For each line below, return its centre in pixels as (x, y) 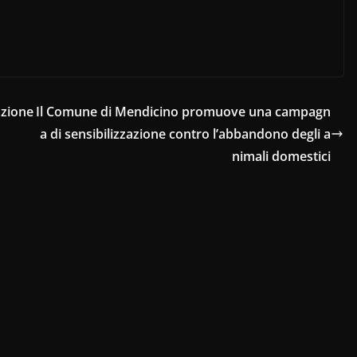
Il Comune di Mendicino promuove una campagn (183, 111)
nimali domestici (281, 156)
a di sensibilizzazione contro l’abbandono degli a (185, 133)
